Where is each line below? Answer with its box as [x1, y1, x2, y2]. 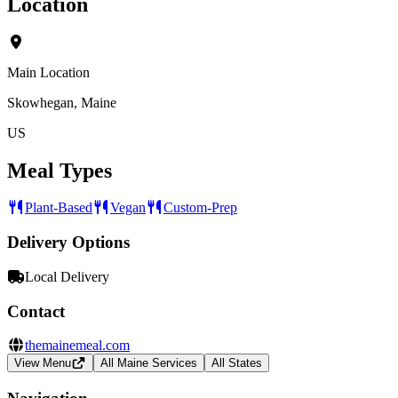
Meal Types [7, 158, 112, 182]
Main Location [7, 64, 90, 80]
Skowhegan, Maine [7, 94, 116, 110]
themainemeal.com [25, 338, 130, 354]
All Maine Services [99, 356, 197, 370]
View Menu [14, 356, 71, 370]
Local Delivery [25, 268, 109, 284]
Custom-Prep [163, 200, 237, 216]
